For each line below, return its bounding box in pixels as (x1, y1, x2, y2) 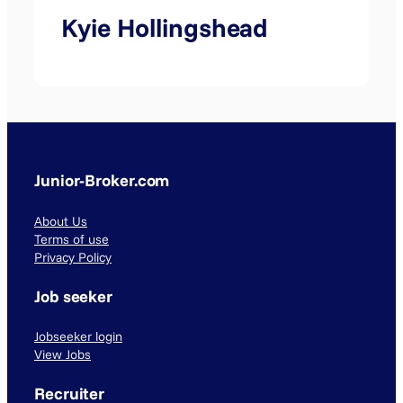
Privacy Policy (34, 248, 112, 265)
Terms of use (34, 230, 109, 247)
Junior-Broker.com (34, 170, 170, 192)
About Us (34, 212, 87, 229)
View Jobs (34, 346, 91, 363)
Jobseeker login (34, 328, 122, 345)
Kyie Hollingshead (61, 11, 269, 43)
